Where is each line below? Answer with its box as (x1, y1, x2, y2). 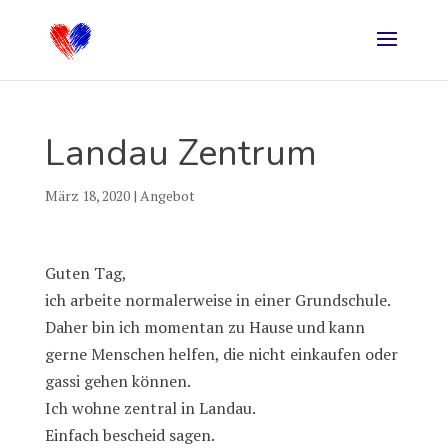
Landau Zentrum (44, 129, 317, 178)
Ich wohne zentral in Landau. (44, 397, 256, 419)
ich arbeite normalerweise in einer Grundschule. (44, 289, 390, 311)
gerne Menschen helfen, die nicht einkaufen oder (44, 343, 398, 365)
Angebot (139, 186, 195, 205)
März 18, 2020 (44, 186, 130, 205)
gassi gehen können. (44, 370, 191, 392)
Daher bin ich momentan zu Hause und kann (44, 316, 365, 338)
